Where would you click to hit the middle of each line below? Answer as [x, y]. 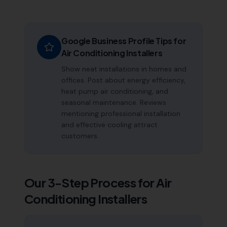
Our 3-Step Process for [90, 182]
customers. [80, 136]
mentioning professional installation [121, 113]
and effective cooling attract [109, 125]
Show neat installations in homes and [124, 69]
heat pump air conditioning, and [115, 91]
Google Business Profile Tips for [124, 41]
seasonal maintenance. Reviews [114, 102]
